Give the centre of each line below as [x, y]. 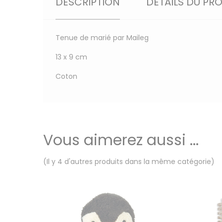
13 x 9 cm [71, 57]
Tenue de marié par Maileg [102, 38]
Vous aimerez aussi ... [121, 140]
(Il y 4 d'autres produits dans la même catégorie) [129, 162]
